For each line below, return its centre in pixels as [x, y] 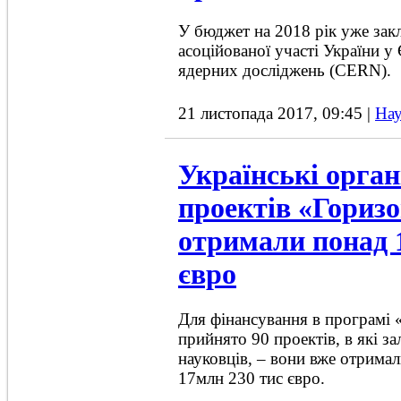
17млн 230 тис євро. [252, 379]
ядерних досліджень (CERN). [285, 71]
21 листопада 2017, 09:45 [273, 114]
